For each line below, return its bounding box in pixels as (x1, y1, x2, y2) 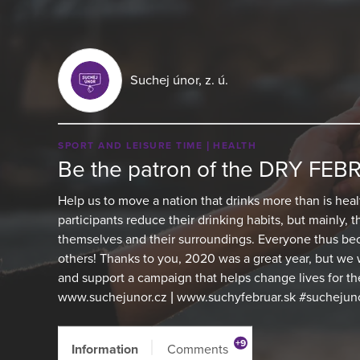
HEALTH (213, 139, 256, 151)
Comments (166, 341, 228, 358)
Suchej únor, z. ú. (130, 72, 228, 88)
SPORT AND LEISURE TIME (58, 139, 207, 151)
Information (72, 341, 138, 358)
